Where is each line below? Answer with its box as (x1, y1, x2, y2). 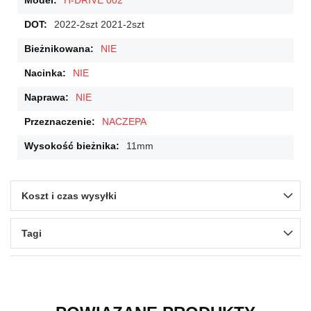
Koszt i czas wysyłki (22, 190, 117, 202)
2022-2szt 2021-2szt (54, 19, 144, 31)
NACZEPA (102, 116, 146, 128)
